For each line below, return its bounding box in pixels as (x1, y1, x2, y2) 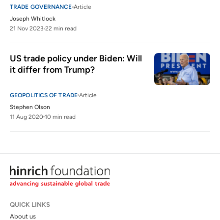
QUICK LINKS (10, 201, 50, 209)
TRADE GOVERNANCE (10, 3, 72, 11)
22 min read (45, 25, 77, 32)
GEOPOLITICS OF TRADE (10, 91, 78, 99)
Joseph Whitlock (10, 15, 55, 23)
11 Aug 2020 (10, 113, 43, 120)
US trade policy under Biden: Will (10, 53, 142, 64)
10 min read (45, 113, 76, 120)
